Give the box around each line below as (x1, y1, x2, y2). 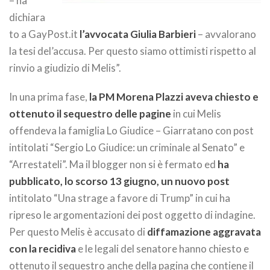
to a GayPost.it (9, 28, 80, 40)
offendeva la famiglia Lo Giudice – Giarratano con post (9, 124, 254, 137)
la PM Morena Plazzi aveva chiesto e (89, 90, 259, 103)
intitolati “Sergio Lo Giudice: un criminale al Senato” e (9, 141, 245, 154)
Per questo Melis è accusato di (9, 225, 147, 238)
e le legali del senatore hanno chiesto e (76, 242, 249, 255)
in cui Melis (171, 107, 221, 120)
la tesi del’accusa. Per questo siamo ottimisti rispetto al (9, 45, 256, 57)
